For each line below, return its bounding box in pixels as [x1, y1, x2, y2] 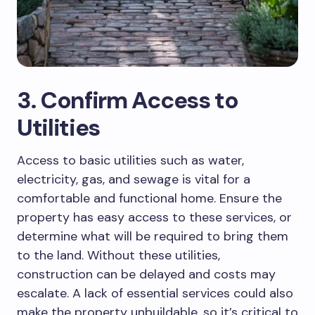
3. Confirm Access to [17, 85, 238, 116]
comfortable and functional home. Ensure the [17, 190, 282, 207]
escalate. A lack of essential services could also [17, 285, 293, 302]
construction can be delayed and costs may [17, 266, 276, 283]
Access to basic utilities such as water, [17, 152, 244, 169]
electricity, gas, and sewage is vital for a [17, 171, 250, 188]
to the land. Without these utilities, [17, 247, 220, 264]
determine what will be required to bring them [17, 228, 288, 245]
